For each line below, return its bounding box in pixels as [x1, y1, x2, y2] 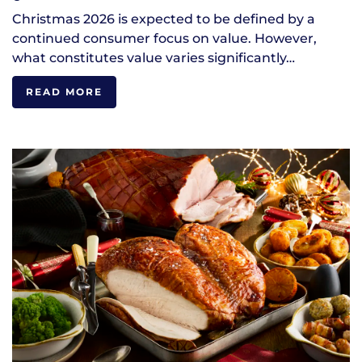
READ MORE [26, 86, 103, 99]
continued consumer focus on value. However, [12, 31, 317, 47]
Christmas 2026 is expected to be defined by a [12, 11, 315, 27]
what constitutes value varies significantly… [12, 50, 295, 66]
